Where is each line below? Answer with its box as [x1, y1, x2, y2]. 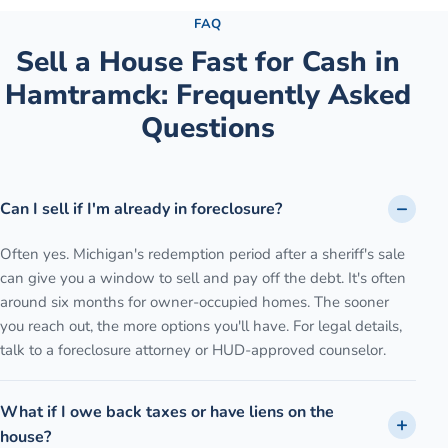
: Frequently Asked [161, 76, 411, 115]
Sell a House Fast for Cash [16, 43, 367, 82]
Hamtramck [5, 76, 161, 115]
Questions [141, 109, 275, 148]
